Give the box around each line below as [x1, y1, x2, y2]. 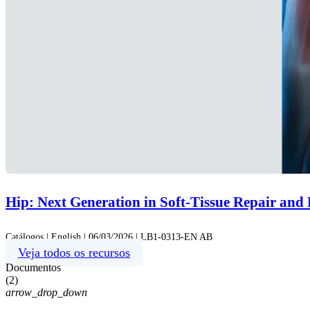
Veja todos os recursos [18, 246, 130, 260]
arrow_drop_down [6, 286, 87, 299]
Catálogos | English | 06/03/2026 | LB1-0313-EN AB [6, 232, 212, 243]
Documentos [6, 262, 61, 274]
